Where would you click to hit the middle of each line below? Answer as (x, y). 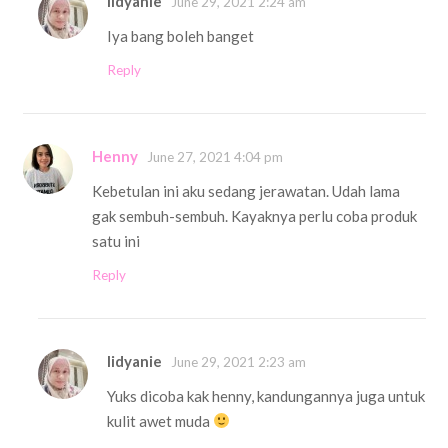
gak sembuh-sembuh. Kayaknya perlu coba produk (254, 215)
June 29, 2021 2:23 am (238, 361)
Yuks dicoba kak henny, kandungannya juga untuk (266, 395)
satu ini (116, 240)
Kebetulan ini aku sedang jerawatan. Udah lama (246, 190)
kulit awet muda (160, 420)
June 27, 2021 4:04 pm (215, 156)
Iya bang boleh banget (180, 35)
